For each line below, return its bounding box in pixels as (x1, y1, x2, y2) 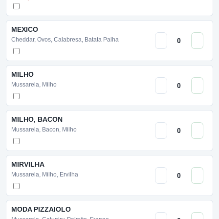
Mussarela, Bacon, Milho (11, 126, 77, 133)
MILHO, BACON (11, 115, 63, 123)
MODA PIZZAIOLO (11, 205, 71, 213)
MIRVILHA (11, 160, 44, 168)
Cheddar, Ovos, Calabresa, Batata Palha (11, 36, 119, 43)
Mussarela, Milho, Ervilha (11, 171, 78, 178)
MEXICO (11, 25, 38, 33)
